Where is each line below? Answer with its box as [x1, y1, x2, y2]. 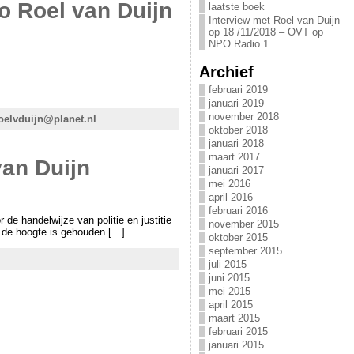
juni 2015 [208, 272, 250, 284]
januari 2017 [208, 164, 264, 176]
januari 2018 [208, 137, 264, 149]
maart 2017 [208, 151, 260, 163]
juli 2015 [208, 258, 247, 270]
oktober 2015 [208, 232, 268, 243]
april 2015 [208, 299, 253, 311]
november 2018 [208, 111, 279, 122]
